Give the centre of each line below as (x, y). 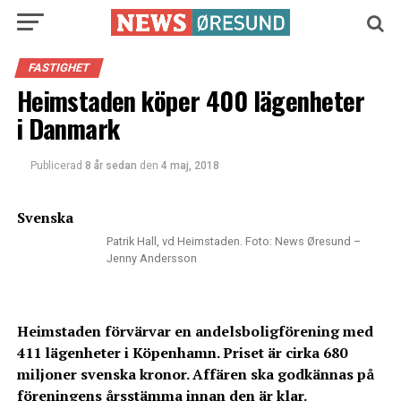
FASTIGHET (59, 68)
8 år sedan (111, 166)
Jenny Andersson (152, 258)
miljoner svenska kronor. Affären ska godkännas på (195, 374)
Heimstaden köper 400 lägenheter (191, 100)
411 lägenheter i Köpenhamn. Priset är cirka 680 (182, 353)
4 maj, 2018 (190, 166)
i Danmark (68, 128)
